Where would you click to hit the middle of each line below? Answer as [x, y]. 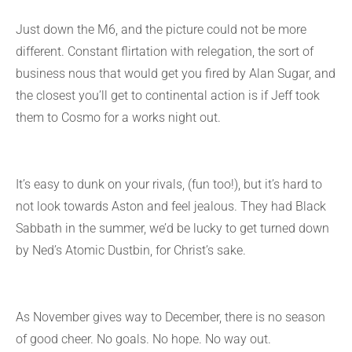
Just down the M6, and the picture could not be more [161, 30]
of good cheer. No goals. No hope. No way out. [143, 339]
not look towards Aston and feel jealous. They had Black [171, 207]
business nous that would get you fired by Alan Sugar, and [176, 74]
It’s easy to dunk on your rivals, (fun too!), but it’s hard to [169, 185]
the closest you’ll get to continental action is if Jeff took [168, 96]
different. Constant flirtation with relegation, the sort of [165, 52]
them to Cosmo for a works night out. [118, 118]
